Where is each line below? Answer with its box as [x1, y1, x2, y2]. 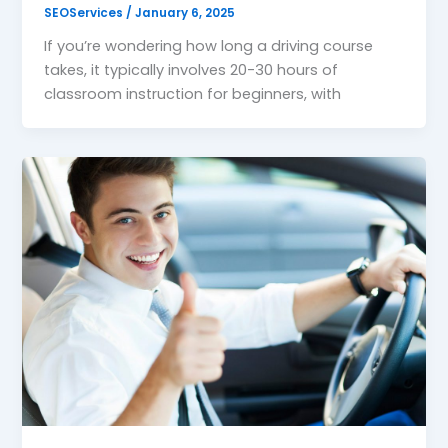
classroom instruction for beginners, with [44, 84, 342, 105]
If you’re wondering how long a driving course [44, 36, 374, 57]
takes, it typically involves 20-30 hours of [44, 60, 339, 81]
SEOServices [44, 5, 127, 22]
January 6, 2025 [135, 5, 236, 22]
